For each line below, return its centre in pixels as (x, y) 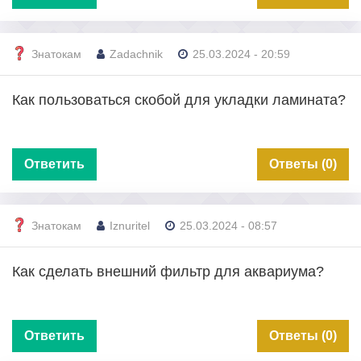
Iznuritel (130, 226)
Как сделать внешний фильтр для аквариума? (168, 271)
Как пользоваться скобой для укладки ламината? (179, 100)
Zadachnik (136, 54)
